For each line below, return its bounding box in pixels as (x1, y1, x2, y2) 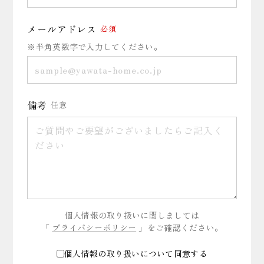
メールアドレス (27, 21, 97, 36)
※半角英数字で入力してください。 (27, 40, 162, 52)
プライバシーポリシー (52, 221, 137, 233)
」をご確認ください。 (136, 221, 223, 233)
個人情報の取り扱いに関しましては (64, 209, 200, 221)
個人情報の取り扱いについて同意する (64, 247, 207, 260)
